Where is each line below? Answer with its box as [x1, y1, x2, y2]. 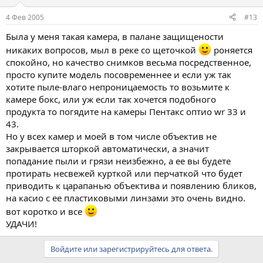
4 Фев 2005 [6, 12, 44, 22]
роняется [211, 43, 252, 56]
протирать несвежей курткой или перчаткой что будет [6, 167, 242, 179]
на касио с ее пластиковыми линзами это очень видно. [6, 191, 245, 204]
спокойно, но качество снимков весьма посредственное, [6, 56, 251, 68]
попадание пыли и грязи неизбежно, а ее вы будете [6, 154, 231, 167]
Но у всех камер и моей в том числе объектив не [6, 130, 217, 142]
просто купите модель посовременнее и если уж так [6, 68, 231, 80]
